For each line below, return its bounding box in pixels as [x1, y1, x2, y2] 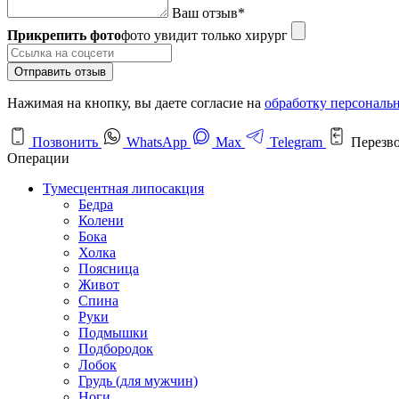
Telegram [266, 134, 326, 150]
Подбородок [78, 340, 153, 356]
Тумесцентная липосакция [43, 180, 204, 196]
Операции [7, 150, 69, 166]
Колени [78, 212, 124, 228]
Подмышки [78, 324, 148, 340]
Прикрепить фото [7, 27, 121, 43]
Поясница [78, 260, 139, 276]
